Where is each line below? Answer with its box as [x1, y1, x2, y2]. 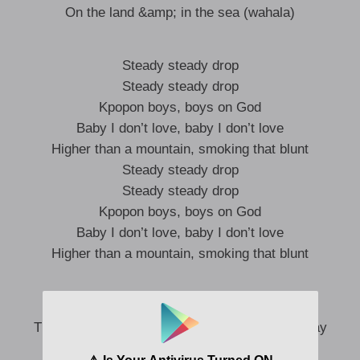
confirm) [155, 341, 205, 356]
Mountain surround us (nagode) [86, 299, 274, 314]
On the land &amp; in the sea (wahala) [65, 5, 295, 20]
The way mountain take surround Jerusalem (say [33, 320, 327, 335]
